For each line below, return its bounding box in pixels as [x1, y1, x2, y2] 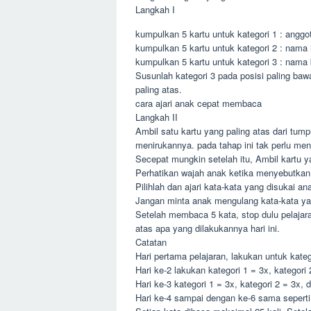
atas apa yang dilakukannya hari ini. [135, 221, 280, 235]
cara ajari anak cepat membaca [135, 96, 262, 110]
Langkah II [135, 110, 178, 124]
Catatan [135, 235, 167, 249]
